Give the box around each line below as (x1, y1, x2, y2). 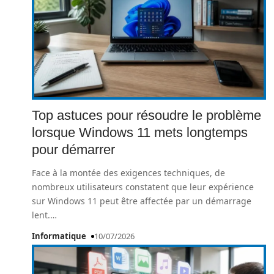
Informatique (32, 231, 86, 242)
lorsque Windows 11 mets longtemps (32, 125, 248, 140)
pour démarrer (32, 142, 115, 157)
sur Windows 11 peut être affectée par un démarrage (32, 195, 251, 207)
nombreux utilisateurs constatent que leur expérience (32, 181, 254, 193)
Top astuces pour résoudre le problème (32, 108, 261, 123)
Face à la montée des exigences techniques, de (32, 167, 225, 179)
